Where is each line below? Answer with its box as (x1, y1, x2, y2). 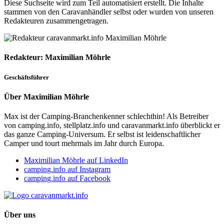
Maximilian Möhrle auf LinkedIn (24, 156, 128, 165)
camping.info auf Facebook (24, 174, 110, 183)
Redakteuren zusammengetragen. (4, 16, 108, 25)
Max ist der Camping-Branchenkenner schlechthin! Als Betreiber (4, 112, 208, 121)
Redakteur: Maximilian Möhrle (4, 53, 110, 62)
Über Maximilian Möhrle (4, 92, 89, 101)
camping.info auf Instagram (24, 165, 110, 174)
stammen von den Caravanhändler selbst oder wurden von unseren (4, 7, 213, 16)
